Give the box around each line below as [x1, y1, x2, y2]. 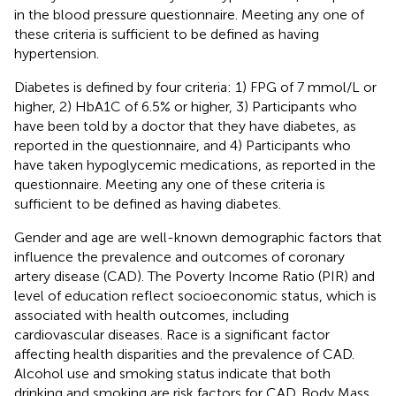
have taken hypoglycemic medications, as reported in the [14, 156, 376, 173]
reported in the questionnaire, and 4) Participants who [14, 136, 351, 154]
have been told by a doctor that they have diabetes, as [14, 117, 356, 134]
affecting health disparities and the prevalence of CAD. [14, 345, 354, 362]
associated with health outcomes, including [14, 306, 289, 324]
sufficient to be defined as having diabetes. [14, 194, 281, 212]
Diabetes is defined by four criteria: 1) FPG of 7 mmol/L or [14, 78, 377, 95]
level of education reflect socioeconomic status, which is [14, 286, 377, 304]
